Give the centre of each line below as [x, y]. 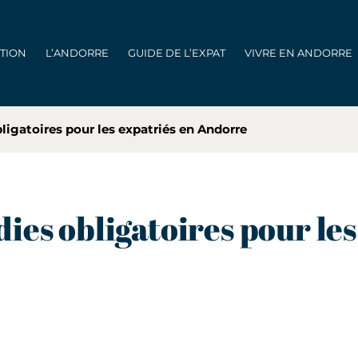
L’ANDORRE [77, 53]
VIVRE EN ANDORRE [298, 53]
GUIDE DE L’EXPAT [177, 53]
